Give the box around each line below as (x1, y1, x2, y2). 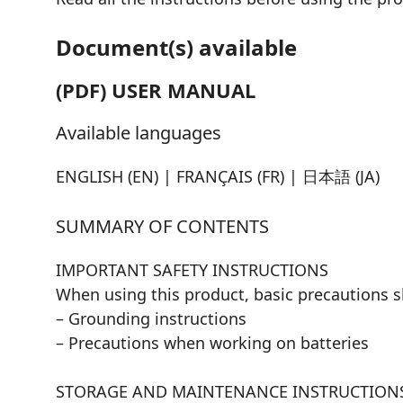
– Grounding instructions (56, 307, 246, 329)
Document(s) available (56, 31, 297, 62)
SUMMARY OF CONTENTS (56, 213, 269, 238)
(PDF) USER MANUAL (56, 76, 255, 103)
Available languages (56, 120, 221, 145)
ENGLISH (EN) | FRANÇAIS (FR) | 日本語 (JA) (56, 165, 380, 187)
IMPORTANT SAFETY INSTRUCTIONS (56, 258, 328, 281)
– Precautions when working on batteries (56, 331, 369, 354)
